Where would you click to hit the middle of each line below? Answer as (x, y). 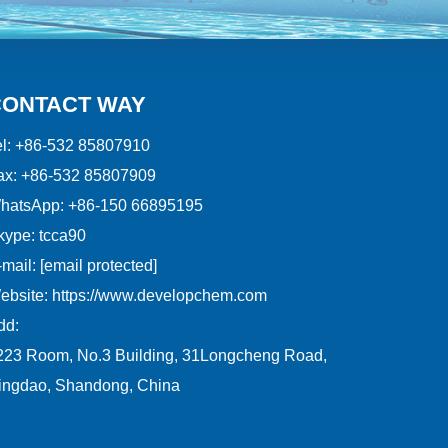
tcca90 (62, 236)
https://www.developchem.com (159, 296)
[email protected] (98, 266)
